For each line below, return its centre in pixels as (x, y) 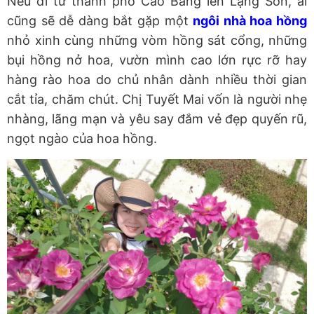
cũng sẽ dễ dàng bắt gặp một (100, 21)
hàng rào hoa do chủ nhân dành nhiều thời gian (157, 80)
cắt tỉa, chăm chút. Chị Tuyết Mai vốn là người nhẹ (157, 100)
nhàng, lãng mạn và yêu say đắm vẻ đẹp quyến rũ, (157, 119)
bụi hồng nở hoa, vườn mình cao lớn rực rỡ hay (157, 60)
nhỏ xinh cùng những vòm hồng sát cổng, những (157, 41)
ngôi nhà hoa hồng (250, 21)
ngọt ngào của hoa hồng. (82, 139)
